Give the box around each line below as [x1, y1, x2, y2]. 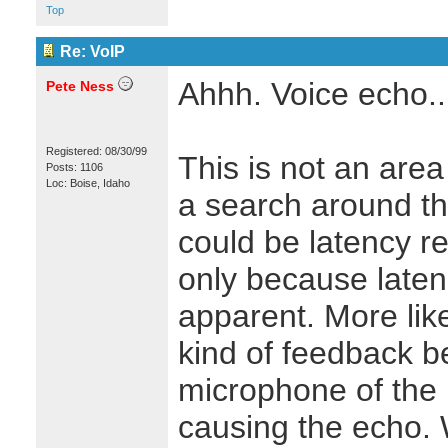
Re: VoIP [59, 43, 125, 60]
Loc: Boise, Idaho [45, 177, 130, 189]
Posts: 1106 [45, 161, 103, 173]
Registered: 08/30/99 [45, 145, 147, 157]
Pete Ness [45, 78, 114, 94]
